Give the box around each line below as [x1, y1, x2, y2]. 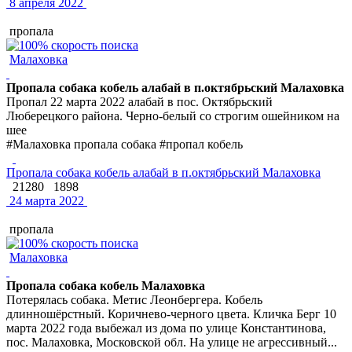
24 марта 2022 [6, 193, 84, 207]
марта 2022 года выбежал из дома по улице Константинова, [6, 321, 326, 335]
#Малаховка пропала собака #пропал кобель [6, 137, 243, 151]
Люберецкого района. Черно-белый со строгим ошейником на [6, 108, 339, 123]
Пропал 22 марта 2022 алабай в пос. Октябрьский [6, 94, 273, 108]
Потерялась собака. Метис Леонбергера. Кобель [6, 292, 262, 306]
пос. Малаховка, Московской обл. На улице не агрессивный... [6, 335, 337, 349]
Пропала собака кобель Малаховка [6, 278, 205, 292]
